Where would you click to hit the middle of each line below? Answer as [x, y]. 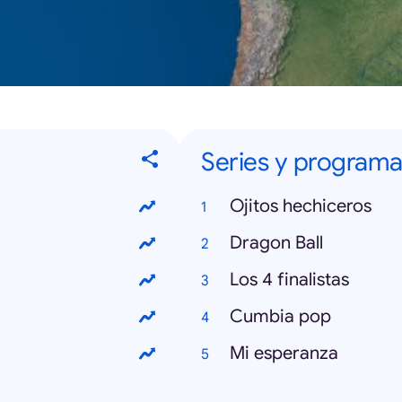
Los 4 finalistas [289, 280]
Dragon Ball [276, 243]
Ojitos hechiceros [301, 206]
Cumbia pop [280, 316]
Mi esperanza [284, 353]
